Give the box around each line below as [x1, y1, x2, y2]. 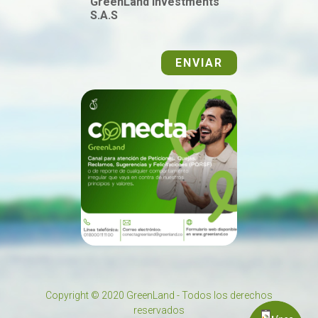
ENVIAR [175, 55, 223, 70]
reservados [133, 304, 185, 316]
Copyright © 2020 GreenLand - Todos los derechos [45, 289, 273, 301]
